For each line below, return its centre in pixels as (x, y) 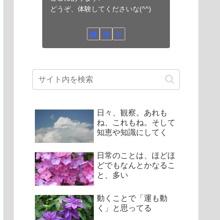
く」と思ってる (124, 208)
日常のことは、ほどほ (136, 155)
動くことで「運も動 (132, 198)
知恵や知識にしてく (132, 132)
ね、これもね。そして (136, 122)
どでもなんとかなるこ (136, 165)
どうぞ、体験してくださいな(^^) (101, 9)
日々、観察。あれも (132, 112)
